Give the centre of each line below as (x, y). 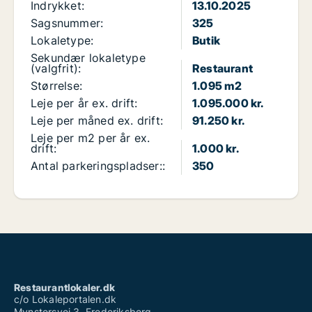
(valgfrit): (56, 69)
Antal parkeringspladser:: (98, 166)
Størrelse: (56, 86)
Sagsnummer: (67, 23)
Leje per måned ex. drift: (97, 121)
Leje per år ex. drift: (84, 103)
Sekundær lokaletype (88, 58)
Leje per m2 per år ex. (91, 138)
